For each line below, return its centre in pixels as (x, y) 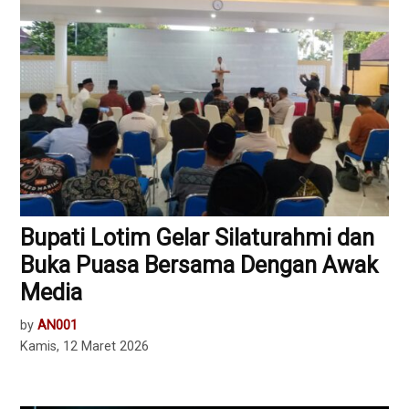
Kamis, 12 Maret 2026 (85, 346)
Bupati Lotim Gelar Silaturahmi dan (198, 237)
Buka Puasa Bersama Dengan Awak (199, 265)
